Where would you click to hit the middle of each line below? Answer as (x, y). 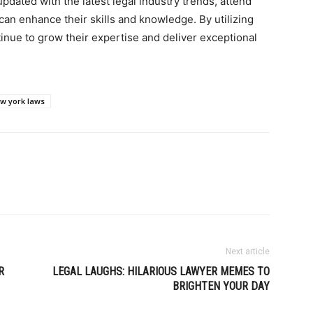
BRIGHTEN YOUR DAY (221, 286)
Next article (248, 252)
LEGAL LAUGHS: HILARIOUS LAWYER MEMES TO (161, 272)
